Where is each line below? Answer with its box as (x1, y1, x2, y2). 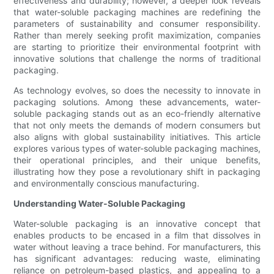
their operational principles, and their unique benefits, (13, 155, 261, 166)
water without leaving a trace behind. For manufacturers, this (13, 242, 261, 253)
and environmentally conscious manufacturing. (13, 178, 200, 189)
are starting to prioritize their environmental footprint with (13, 42, 261, 53)
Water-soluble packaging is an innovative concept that (13, 218, 261, 229)
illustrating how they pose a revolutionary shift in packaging (13, 166, 261, 177)
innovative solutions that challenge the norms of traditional (13, 53, 261, 64)
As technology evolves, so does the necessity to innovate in (13, 85, 261, 96)
